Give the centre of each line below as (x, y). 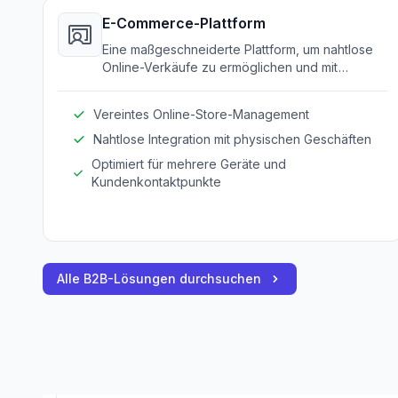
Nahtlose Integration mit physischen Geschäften (232, 139)
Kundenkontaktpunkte (156, 182)
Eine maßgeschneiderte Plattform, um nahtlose (238, 49)
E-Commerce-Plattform (184, 23)
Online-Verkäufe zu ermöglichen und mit (220, 67)
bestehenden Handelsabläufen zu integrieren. (237, 85)
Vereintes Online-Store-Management (201, 114)
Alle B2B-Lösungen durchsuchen (159, 279)
